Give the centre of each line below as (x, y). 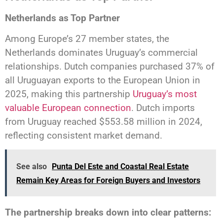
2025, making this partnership (69, 94)
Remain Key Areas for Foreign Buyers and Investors (109, 180)
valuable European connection (68, 108)
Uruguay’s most (165, 94)
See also (32, 166)
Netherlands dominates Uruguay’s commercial (101, 53)
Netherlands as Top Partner (62, 18)
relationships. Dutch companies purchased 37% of (110, 67)
